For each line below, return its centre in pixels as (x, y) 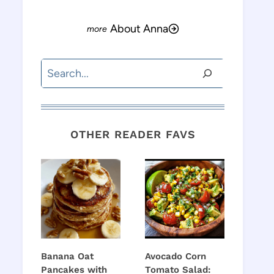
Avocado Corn (176, 257)
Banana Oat (67, 257)
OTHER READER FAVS (133, 135)
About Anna (139, 28)
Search (57, 68)
